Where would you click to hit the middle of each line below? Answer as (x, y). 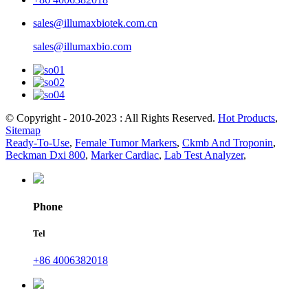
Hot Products (246, 118)
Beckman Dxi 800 (45, 155)
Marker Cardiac (125, 155)
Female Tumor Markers (126, 142)
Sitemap (23, 130)
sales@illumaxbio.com (82, 46)
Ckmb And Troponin (228, 142)
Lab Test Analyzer (204, 155)
